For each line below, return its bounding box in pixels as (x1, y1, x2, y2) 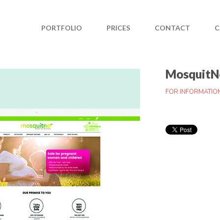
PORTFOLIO (41, 24, 82, 32)
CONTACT (155, 24, 190, 32)
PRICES (107, 24, 130, 32)
